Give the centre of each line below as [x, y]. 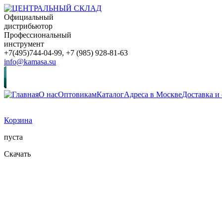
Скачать [17, 154]
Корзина [18, 120]
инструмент [24, 44]
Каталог [110, 94]
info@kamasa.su [30, 62]
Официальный [29, 17]
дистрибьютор [28, 26]
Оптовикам [77, 94]
